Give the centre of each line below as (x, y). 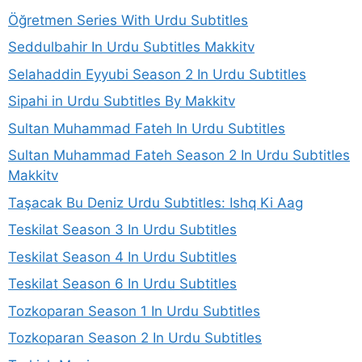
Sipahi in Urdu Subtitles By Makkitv (122, 101)
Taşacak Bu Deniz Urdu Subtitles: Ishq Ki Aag (156, 202)
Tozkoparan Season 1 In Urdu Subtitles (134, 311)
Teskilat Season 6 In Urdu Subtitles (122, 284)
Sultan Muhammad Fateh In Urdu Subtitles (147, 128)
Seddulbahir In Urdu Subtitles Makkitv (131, 47)
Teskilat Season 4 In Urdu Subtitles (122, 257)
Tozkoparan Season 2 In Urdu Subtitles (135, 338)
